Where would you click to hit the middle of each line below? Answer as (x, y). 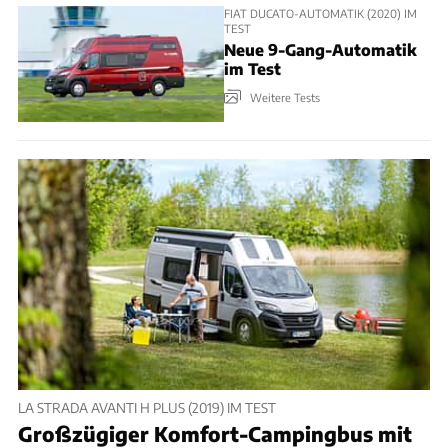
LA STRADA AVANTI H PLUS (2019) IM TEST (147, 407)
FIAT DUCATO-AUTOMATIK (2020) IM (320, 12)
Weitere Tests (285, 97)
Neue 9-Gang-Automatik (320, 50)
